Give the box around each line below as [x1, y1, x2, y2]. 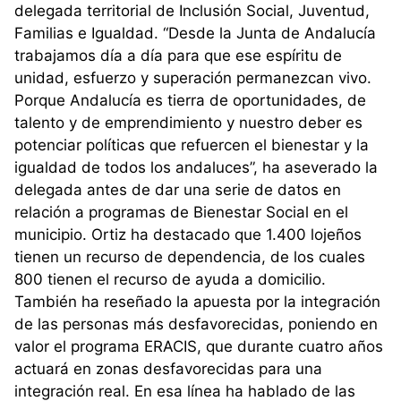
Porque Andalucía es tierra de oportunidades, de [14, 91, 366, 110]
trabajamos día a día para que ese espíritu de [14, 47, 342, 65]
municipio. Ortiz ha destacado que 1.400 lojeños [14, 226, 362, 244]
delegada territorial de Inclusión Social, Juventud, [14, 2, 370, 21]
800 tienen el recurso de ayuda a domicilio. [14, 270, 326, 289]
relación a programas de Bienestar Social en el [14, 203, 348, 222]
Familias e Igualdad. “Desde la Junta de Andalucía [14, 24, 376, 43]
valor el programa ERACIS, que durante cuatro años [14, 337, 383, 356]
